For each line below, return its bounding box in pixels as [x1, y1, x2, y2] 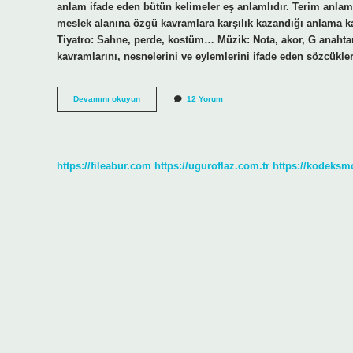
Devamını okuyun [73, 95, 140, 104]
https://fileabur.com [57, 159, 151, 172]
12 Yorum [187, 95, 223, 104]
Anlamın [139, 105, 171, 114]
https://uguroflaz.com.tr [154, 159, 269, 172]
